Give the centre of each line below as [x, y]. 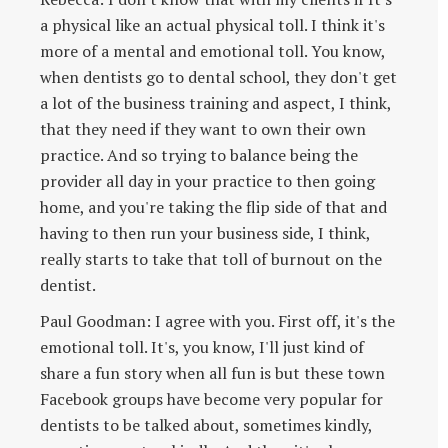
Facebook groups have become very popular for [211, 398]
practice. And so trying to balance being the [199, 154]
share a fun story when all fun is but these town [212, 372]
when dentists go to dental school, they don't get [218, 76]
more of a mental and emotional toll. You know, [212, 50]
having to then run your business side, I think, [205, 232]
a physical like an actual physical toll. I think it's [212, 24]
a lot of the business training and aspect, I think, [215, 102]
